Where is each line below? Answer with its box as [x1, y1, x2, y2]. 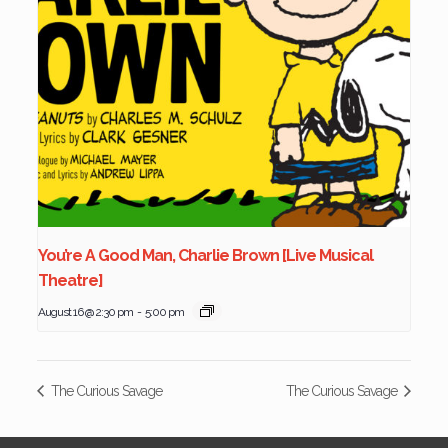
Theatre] [37, 271, 103, 291]
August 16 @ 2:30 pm [37, 305, 133, 320]
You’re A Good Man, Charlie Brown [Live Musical [37, 246, 373, 266]
